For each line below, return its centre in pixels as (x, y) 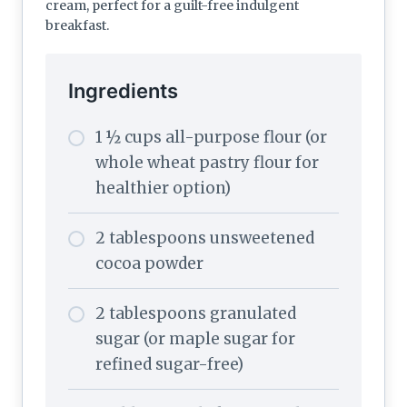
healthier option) (163, 188)
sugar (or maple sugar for (195, 338)
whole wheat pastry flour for (207, 162)
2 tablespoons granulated (196, 313)
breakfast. (77, 25)
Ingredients (123, 90)
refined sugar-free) (169, 364)
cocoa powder (149, 263)
